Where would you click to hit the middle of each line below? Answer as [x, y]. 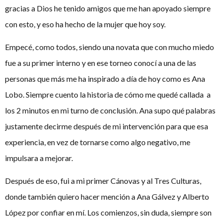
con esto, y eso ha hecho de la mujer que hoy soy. [85, 24]
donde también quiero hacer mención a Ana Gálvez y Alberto [107, 197]
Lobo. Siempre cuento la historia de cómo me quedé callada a [108, 94]
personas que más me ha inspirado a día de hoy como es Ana [105, 78]
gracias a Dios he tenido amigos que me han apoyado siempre [108, 8]
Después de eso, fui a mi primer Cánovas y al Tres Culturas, [103, 181]
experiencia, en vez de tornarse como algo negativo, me [98, 142]
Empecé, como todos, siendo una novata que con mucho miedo [110, 47]
